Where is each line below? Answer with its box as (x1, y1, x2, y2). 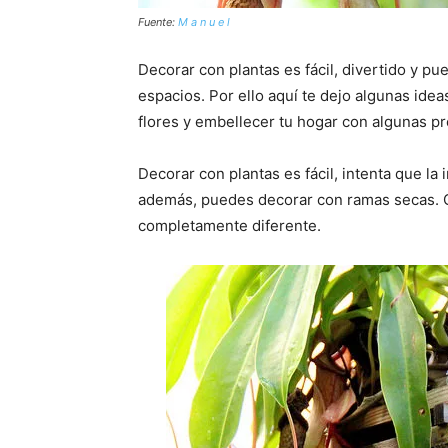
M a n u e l (178, 15, 230, 29)
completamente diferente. (138, 216, 321, 235)
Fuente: (138, 15, 178, 29)
